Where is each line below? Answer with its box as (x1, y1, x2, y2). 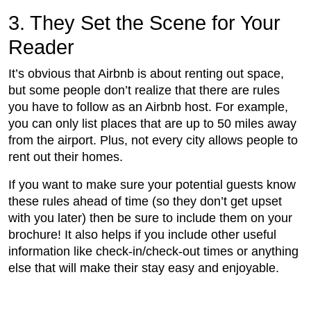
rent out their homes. (8, 150, 123, 165)
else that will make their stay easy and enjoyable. (8, 261, 279, 276)
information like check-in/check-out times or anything (8, 244, 299, 259)
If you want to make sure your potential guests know (8, 178, 296, 192)
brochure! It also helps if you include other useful (8, 228, 276, 242)
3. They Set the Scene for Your (8, 12, 280, 35)
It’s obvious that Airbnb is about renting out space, (8, 67, 284, 81)
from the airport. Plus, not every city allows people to (8, 133, 298, 148)
